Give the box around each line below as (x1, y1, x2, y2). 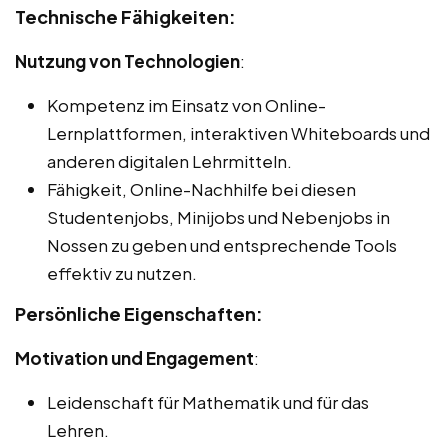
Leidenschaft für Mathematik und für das (47, 390, 369, 413)
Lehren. (47, 418, 109, 441)
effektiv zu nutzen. (47, 261, 197, 284)
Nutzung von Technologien (15, 49, 240, 72)
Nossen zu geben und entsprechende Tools (47, 233, 397, 256)
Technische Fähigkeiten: (15, 4, 236, 28)
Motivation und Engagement (15, 346, 254, 369)
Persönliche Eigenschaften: (15, 301, 263, 325)
